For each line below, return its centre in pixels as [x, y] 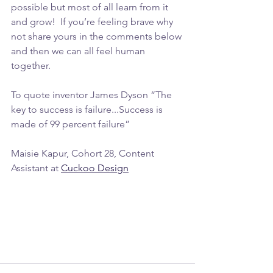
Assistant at [36, 168]
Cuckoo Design [95, 168]
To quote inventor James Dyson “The [93, 95]
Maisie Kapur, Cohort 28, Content [84, 154]
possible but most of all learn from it [91, 7]
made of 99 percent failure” [70, 124]
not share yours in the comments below [97, 37]
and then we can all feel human [79, 51]
